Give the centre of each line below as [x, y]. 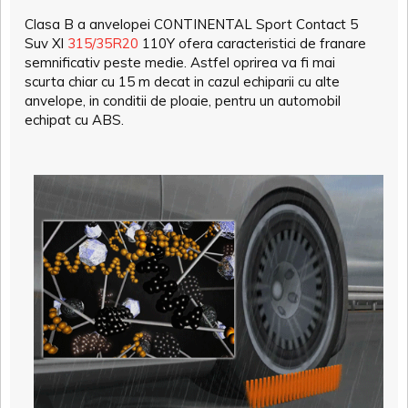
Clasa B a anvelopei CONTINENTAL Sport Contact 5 [191, 25]
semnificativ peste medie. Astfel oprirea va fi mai [180, 63]
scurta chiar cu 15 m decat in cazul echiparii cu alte [182, 82]
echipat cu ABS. [74, 120]
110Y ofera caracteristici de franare [252, 44]
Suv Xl [46, 44]
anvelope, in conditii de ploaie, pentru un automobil [183, 101]
